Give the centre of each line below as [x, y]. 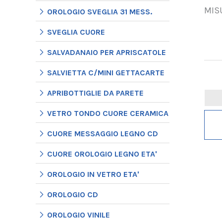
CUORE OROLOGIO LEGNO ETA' [102, 154]
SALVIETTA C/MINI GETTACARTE [106, 72]
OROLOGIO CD [73, 194]
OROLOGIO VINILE [79, 215]
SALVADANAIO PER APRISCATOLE [107, 52]
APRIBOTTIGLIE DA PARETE [95, 93]
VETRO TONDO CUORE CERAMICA [108, 113]
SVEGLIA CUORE [76, 32]
